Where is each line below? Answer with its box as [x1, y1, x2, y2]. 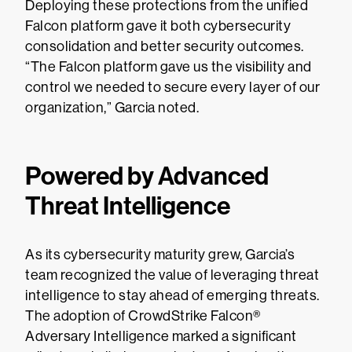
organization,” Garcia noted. [25, 100, 199, 115]
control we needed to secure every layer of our [25, 79, 320, 95]
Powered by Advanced [25, 161, 269, 191]
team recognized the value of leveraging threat [25, 267, 319, 283]
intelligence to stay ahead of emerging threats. [25, 288, 320, 303]
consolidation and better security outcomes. [25, 38, 304, 54]
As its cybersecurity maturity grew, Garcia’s [25, 247, 295, 262]
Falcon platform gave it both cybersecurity [25, 18, 291, 34]
